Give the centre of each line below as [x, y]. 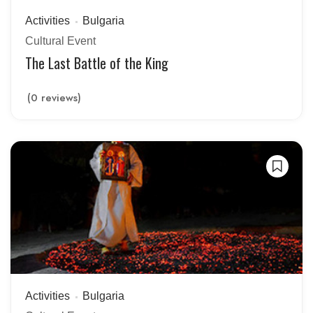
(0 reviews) [54, 98]
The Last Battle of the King [97, 63]
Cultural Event [60, 41]
